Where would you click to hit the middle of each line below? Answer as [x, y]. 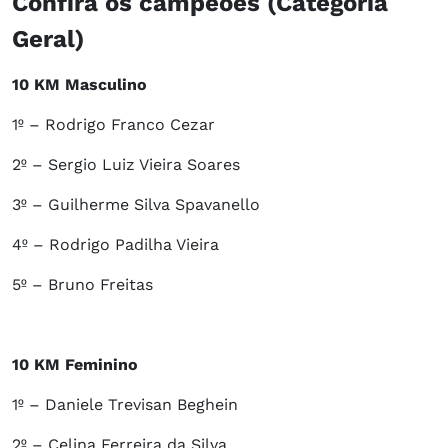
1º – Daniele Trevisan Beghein [125, 405]
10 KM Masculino [79, 85]
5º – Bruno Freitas [82, 285]
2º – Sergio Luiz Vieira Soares [126, 165]
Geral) [48, 39]
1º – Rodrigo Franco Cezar [113, 125]
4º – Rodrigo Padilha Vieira [115, 245]
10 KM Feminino [75, 365]
